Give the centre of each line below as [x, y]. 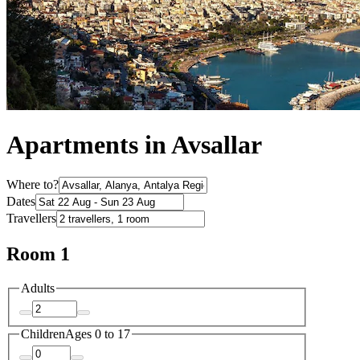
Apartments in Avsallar [134, 145]
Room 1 [38, 254]
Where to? [33, 185]
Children [43, 333]
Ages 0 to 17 [98, 333]
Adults [38, 288]
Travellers [31, 219]
